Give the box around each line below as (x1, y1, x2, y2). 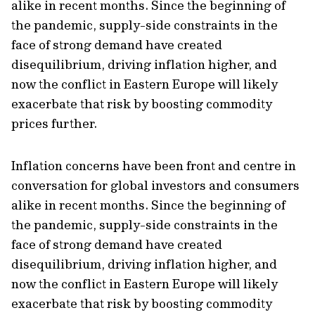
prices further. (11, 115, 97, 131)
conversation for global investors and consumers (11, 177, 300, 193)
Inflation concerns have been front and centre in (11, 157, 296, 174)
